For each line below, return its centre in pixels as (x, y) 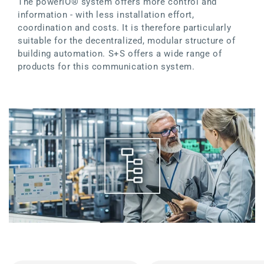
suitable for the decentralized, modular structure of (127, 40)
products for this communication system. (106, 66)
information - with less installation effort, (106, 14)
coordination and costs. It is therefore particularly (125, 27)
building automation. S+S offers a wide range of (120, 53)
